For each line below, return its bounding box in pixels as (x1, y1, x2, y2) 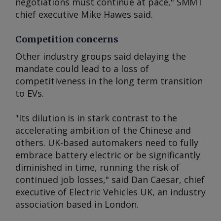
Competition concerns (15, 34, 118, 45)
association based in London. (15, 198, 139, 210)
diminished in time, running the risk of (15, 161, 180, 173)
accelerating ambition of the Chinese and (15, 124, 191, 136)
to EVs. (15, 87, 44, 99)
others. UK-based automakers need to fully (15, 137, 198, 148)
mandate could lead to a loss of (15, 63, 149, 74)
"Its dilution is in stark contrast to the (15, 112, 177, 124)
